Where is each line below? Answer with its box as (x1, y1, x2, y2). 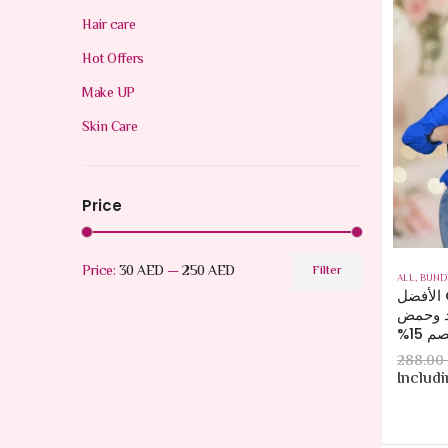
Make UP (82, 83, 136, 106)
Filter (312, 262, 342, 282)
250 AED (182, 261, 235, 284)
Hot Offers (82, 49, 144, 72)
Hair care (82, 15, 136, 38)
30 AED (118, 261, 164, 284)
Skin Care (82, 117, 138, 140)
